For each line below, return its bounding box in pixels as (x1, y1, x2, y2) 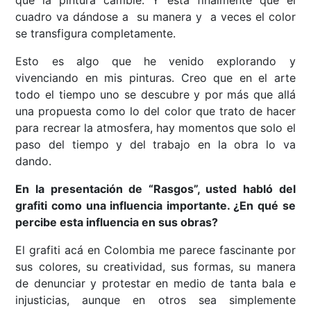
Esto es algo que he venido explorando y (15, 54, 296, 69)
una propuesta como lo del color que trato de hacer (15, 104, 296, 119)
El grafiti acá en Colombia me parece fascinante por (15, 243, 296, 258)
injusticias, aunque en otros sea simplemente (15, 293, 296, 308)
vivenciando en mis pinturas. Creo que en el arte (15, 71, 296, 85)
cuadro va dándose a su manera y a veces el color (15, 10, 296, 24)
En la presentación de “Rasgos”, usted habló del (15, 182, 296, 196)
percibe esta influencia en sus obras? (15, 215, 219, 230)
